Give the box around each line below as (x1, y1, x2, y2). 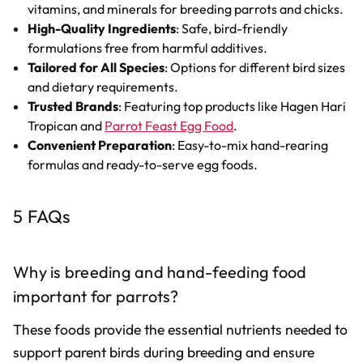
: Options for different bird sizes (164, 58, 346, 75)
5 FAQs (13, 205, 70, 228)
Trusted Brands (28, 97, 119, 114)
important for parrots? (13, 285, 179, 306)
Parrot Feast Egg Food (105, 117, 234, 134)
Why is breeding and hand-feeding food (13, 261, 307, 282)
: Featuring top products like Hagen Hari (118, 97, 347, 114)
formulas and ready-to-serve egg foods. (28, 156, 258, 173)
